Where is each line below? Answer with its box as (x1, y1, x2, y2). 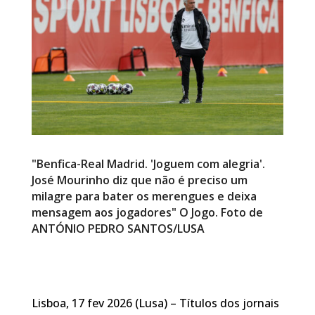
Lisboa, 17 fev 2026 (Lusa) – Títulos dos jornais (31, 295, 279, 311)
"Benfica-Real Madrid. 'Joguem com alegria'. (31, 155, 265, 172)
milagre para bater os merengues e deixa (31, 188, 257, 204)
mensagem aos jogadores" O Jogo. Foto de (31, 204, 263, 220)
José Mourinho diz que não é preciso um (31, 172, 247, 188)
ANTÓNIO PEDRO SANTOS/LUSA (31, 220, 205, 236)
